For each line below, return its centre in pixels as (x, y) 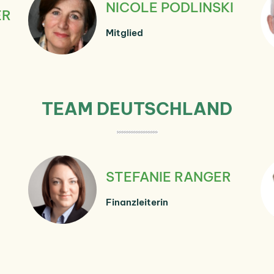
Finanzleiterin (137, 202)
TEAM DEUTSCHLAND (137, 108)
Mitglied (124, 32)
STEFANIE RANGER (168, 176)
